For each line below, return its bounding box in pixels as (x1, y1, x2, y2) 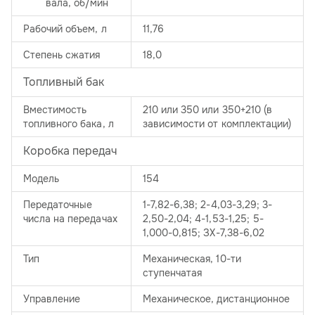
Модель (23, 172, 60, 186)
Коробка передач (23, 143, 117, 159)
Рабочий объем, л (23, 22, 107, 36)
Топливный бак (23, 75, 105, 90)
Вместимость (23, 103, 87, 117)
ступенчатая (143, 266, 202, 280)
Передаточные (23, 198, 93, 212)
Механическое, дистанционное (143, 292, 290, 306)
